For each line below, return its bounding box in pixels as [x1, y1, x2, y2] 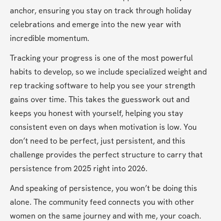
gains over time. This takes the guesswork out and [10, 94, 189, 105]
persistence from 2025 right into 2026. [10, 163, 147, 174]
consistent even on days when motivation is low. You [10, 122, 197, 133]
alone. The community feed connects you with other [10, 197, 194, 208]
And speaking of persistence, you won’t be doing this [10, 183, 197, 194]
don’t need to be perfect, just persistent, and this [10, 136, 185, 147]
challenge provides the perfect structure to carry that [10, 149, 203, 160]
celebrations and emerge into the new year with [10, 19, 181, 30]
